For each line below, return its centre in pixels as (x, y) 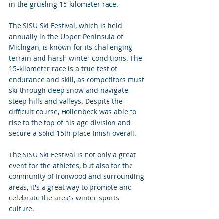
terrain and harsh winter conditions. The (77, 58)
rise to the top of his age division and (71, 122)
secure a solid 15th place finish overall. (74, 133)
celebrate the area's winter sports (65, 198)
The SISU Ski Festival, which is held (66, 26)
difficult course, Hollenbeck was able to (74, 112)
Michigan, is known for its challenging (72, 47)
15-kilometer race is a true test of (64, 69)
